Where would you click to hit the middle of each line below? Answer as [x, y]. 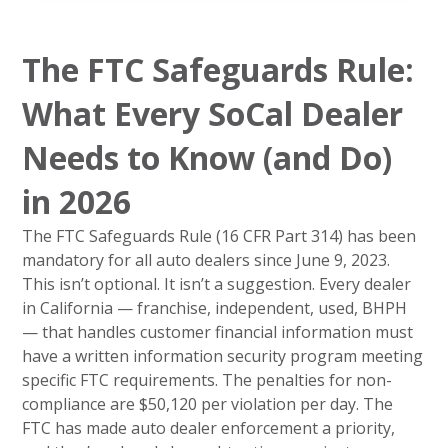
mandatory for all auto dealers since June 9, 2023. [206, 259]
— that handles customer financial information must [218, 331]
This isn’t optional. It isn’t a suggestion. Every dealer [217, 283]
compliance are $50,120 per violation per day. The [208, 403]
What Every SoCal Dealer [213, 113]
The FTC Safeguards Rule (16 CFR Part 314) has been [219, 235]
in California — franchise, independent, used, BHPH [215, 307]
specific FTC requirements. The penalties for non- [207, 379]
